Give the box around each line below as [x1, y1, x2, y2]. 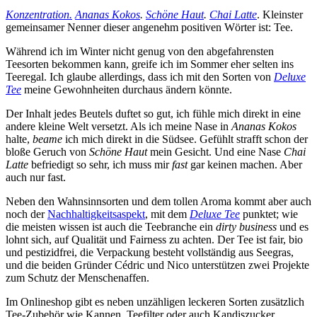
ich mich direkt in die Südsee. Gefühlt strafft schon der [65, 132, 308, 145]
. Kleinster [257, 8, 303, 21]
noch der [6, 207, 47, 220]
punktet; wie [240, 207, 298, 220]
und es [277, 220, 309, 233]
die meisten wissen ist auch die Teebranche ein [6, 220, 216, 233]
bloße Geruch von [6, 145, 89, 158]
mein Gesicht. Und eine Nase [150, 145, 284, 158]
